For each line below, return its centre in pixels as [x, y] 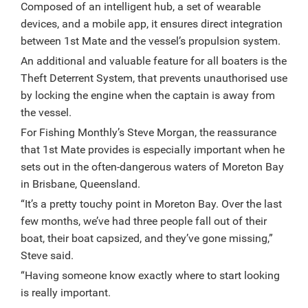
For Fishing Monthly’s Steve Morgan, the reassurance [148, 133]
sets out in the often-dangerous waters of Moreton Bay [152, 167]
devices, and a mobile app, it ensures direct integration [152, 24]
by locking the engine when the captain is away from [148, 96]
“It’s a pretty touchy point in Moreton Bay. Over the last [151, 204]
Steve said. [47, 256]
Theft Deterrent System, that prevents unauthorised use [154, 78]
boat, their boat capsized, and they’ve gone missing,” [147, 239]
